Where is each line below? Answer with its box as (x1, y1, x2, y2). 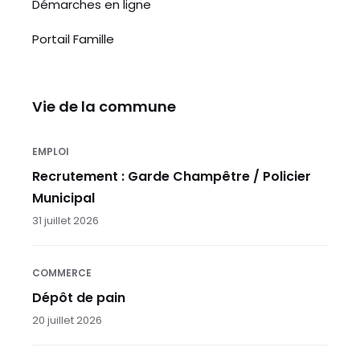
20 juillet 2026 (32, 312, 102, 328)
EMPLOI (32, 144, 69, 158)
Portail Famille (32, 30, 114, 47)
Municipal (32, 188, 95, 207)
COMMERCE (32, 265, 92, 280)
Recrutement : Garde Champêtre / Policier (32, 166, 311, 186)
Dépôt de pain (32, 288, 125, 307)
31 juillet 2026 (32, 212, 99, 228)
